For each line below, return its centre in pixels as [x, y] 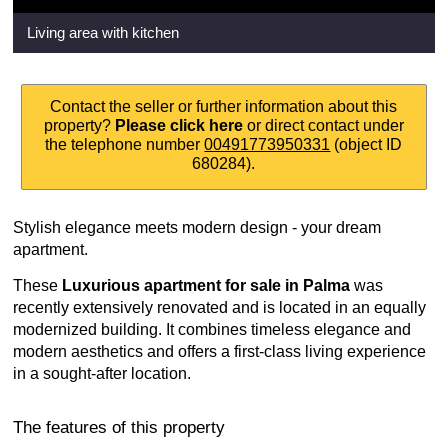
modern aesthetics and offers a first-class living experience [219, 351]
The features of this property [119, 427]
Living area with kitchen [103, 32]
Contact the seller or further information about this [224, 106]
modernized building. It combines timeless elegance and [212, 329]
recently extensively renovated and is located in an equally [219, 307]
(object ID [366, 144]
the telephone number [125, 144]
